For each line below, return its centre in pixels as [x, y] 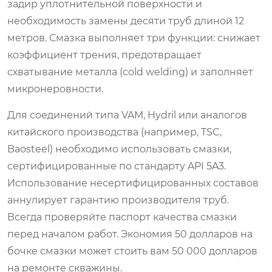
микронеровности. [55, 89]
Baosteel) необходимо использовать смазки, [119, 149]
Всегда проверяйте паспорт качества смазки [122, 217]
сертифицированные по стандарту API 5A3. [117, 166]
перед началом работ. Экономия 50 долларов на [130, 234]
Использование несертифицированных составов [133, 183]
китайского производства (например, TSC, [114, 132]
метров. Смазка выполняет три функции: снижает [134, 38]
